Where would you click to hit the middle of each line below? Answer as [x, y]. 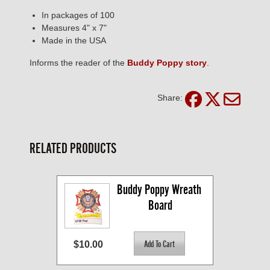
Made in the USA [74, 41]
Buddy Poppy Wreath [159, 190]
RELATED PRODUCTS [73, 149]
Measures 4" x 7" [74, 28]
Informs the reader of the [78, 63]
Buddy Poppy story [167, 63]
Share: [170, 98]
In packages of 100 [78, 15]
